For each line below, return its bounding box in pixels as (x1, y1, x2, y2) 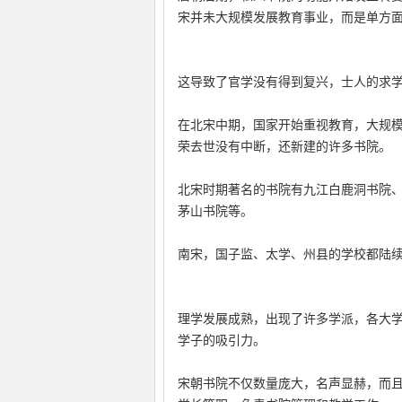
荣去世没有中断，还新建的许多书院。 (177, 139, 391, 153)
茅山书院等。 (177, 204, 253, 218)
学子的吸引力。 (177, 333, 266, 347)
